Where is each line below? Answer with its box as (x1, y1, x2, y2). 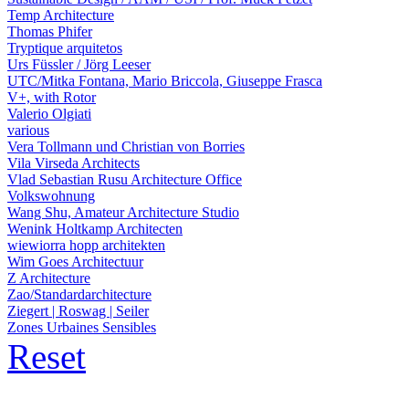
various (7, 122, 49, 138)
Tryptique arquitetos (7, 40, 122, 56)
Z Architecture (7, 270, 90, 286)
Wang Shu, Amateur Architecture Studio (7, 204, 239, 220)
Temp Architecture (7, 7, 114, 23)
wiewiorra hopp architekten (7, 237, 165, 253)
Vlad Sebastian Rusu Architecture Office (7, 172, 242, 187)
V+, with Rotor (7, 89, 96, 105)
